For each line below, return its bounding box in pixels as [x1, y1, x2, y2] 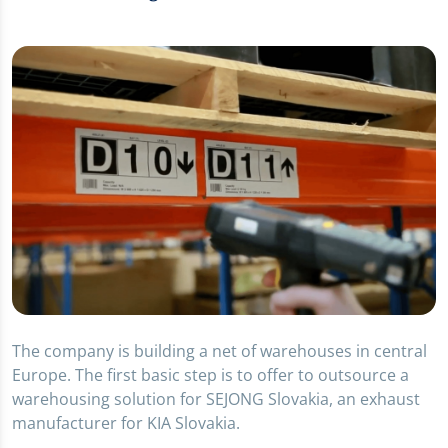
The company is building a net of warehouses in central [12, 340, 427, 363]
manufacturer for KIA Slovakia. [12, 412, 240, 435]
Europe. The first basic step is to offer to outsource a [12, 364, 409, 387]
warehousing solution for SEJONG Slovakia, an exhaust [12, 388, 420, 411]
